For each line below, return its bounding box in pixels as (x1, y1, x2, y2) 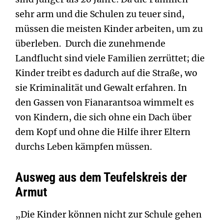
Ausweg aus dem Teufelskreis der (15, 170, 187, 185)
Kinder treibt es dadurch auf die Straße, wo (15, 68, 197, 79)
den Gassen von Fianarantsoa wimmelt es (15, 97, 194, 108)
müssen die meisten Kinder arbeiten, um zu (15, 24, 203, 34)
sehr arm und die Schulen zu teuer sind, (15, 9, 185, 20)
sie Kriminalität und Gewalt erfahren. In (15, 82, 187, 93)
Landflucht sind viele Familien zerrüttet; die (15, 53, 205, 64)
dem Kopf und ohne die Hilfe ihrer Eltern (15, 127, 191, 137)
